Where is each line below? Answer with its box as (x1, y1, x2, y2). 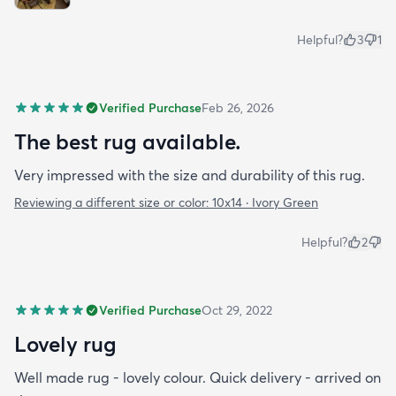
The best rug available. (14, 128, 240, 156)
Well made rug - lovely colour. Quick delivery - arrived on (14, 369, 381, 387)
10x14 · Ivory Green (212, 194, 318, 211)
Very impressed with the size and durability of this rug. (14, 166, 365, 185)
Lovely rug (14, 331, 117, 358)
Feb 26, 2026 (202, 100, 274, 117)
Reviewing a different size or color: (14, 194, 212, 211)
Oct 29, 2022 (202, 302, 272, 319)
